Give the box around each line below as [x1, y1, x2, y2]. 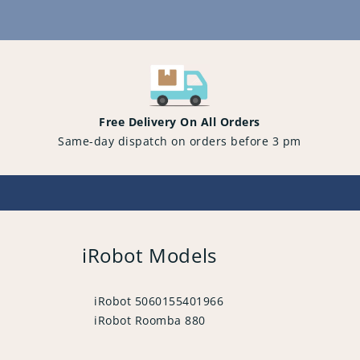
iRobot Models [82, 242, 217, 269]
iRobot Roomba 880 [94, 313, 206, 329]
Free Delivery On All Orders [99, 114, 260, 130]
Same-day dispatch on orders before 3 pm [58, 133, 301, 149]
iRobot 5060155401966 [94, 293, 223, 309]
